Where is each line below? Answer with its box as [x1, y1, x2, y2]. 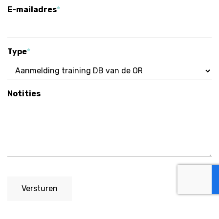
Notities [7, 89, 41, 99]
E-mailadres [7, 5, 57, 15]
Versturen [21, 184, 58, 194]
